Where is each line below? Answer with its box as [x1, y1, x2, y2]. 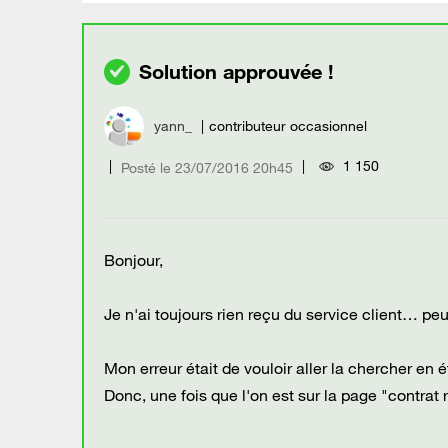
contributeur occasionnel [209, 117, 367, 136]
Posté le [121, 158, 171, 177]
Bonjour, [104, 249, 163, 270]
